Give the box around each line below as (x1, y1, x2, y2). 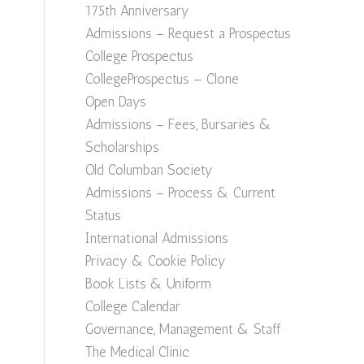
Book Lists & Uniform (85, 275, 212, 292)
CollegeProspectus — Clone (85, 71, 240, 87)
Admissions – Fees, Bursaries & (85, 116, 272, 132)
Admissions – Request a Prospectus (85, 25, 292, 41)
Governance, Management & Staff (85, 321, 281, 337)
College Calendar (85, 298, 181, 314)
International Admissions (85, 230, 229, 246)
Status (85, 207, 122, 223)
